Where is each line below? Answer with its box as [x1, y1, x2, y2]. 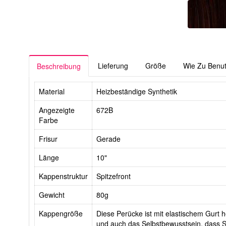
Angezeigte [39, 105, 75, 116]
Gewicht [39, 190, 65, 200]
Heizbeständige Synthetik [96, 86, 177, 97]
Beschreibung [37, 61, 81, 72]
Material [39, 86, 65, 97]
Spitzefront [96, 171, 131, 182]
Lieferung [98, 61, 128, 71]
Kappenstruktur [39, 171, 88, 182]
